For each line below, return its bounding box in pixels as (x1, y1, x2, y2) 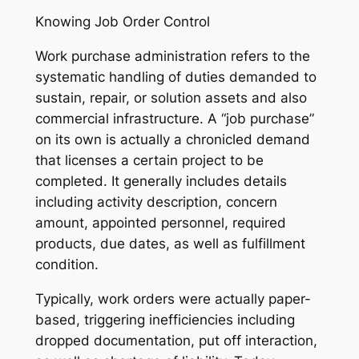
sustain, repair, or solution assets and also (34, 89, 307, 106)
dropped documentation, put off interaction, (34, 332, 317, 349)
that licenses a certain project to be (34, 151, 264, 168)
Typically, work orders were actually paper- (34, 290, 311, 307)
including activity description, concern (34, 193, 277, 210)
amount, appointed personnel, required (34, 214, 286, 231)
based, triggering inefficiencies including (34, 311, 295, 328)
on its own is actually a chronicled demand (34, 131, 310, 147)
